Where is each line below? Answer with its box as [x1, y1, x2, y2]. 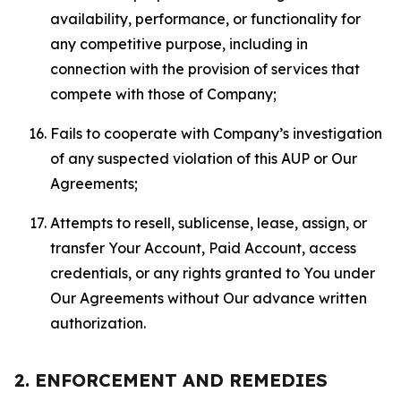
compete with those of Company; [50, 85, 277, 103]
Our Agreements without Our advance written [50, 289, 367, 307]
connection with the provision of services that [50, 60, 360, 78]
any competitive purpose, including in [50, 35, 308, 53]
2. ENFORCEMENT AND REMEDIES [14, 369, 328, 391]
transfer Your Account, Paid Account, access [50, 239, 356, 257]
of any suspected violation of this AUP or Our [50, 149, 357, 167]
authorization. [50, 314, 146, 332]
